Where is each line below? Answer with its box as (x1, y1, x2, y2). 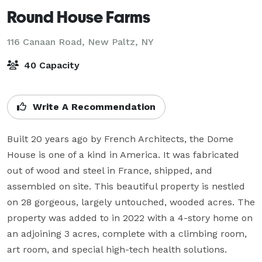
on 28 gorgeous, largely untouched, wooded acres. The (7, 196, 255, 208)
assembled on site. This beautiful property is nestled (7, 180, 245, 192)
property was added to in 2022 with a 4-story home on (7, 212, 253, 223)
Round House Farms (7, 6, 150, 26)
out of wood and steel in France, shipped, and (7, 164, 212, 176)
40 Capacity (21, 59, 80, 71)
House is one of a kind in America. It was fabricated (7, 149, 239, 160)
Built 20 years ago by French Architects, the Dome (7, 133, 233, 144)
